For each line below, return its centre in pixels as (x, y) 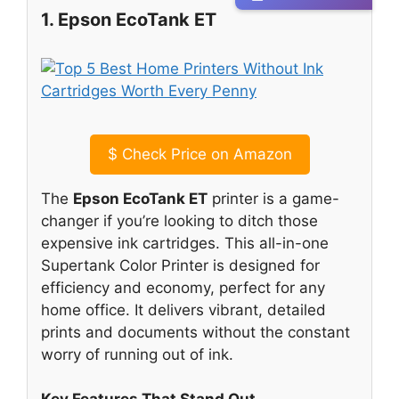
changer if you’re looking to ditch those (179, 220)
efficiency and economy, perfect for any (183, 287)
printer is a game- (273, 198)
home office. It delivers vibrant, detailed (183, 309)
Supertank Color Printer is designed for (180, 265)
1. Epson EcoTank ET (129, 20)
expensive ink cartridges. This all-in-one (185, 243)
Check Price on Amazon (204, 154)
